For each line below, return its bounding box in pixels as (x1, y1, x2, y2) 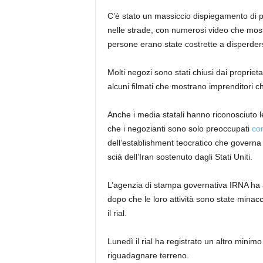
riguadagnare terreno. (107, 251, 189, 260)
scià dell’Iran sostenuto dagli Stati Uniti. (107, 152, 252, 161)
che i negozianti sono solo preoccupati (107, 124, 252, 133)
